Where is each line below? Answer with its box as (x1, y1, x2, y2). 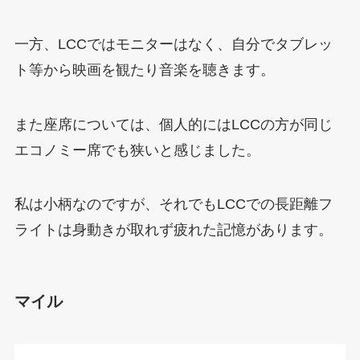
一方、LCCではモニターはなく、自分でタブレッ (14, 35, 333, 52)
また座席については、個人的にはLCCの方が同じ (14, 116, 333, 133)
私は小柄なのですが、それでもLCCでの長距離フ (14, 196, 333, 213)
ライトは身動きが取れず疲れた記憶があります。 (14, 222, 333, 239)
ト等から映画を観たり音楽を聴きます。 (14, 61, 275, 78)
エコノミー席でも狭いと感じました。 (14, 141, 260, 158)
